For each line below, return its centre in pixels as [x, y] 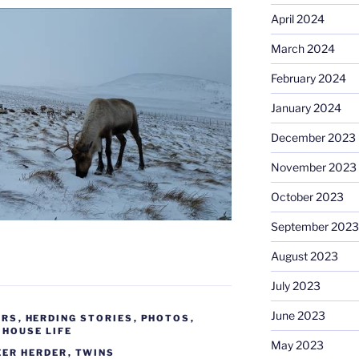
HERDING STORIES [79, 319]
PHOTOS [165, 319]
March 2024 [303, 49]
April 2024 [297, 19]
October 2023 [307, 197]
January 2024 [306, 108]
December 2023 [313, 138]
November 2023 [313, 167]
